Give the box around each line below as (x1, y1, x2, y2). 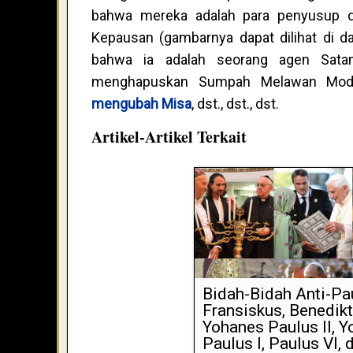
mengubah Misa (91, 95, 191, 113)
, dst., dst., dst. (191, 95, 279, 113)
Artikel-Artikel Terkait (91, 125, 247, 149)
